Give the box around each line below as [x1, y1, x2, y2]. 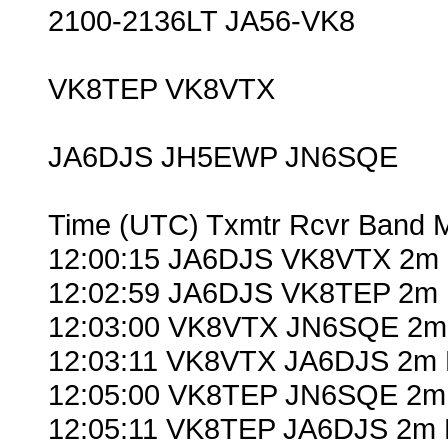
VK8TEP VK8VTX [48, 72, 275, 106]
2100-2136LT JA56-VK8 [48, 4, 355, 38]
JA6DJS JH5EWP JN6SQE [48, 140, 398, 174]
